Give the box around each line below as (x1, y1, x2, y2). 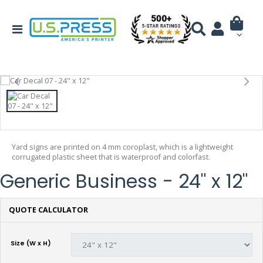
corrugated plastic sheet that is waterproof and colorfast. (12, 151, 210, 162)
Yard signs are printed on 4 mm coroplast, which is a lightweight (12, 141, 233, 152)
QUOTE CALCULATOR (8, 205, 88, 215)
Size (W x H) (11, 238, 51, 248)
